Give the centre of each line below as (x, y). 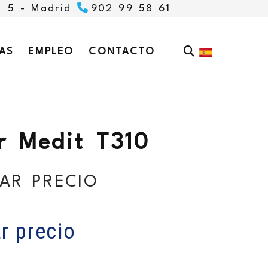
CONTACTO (122, 51)
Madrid (51, 9)
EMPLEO (51, 51)
